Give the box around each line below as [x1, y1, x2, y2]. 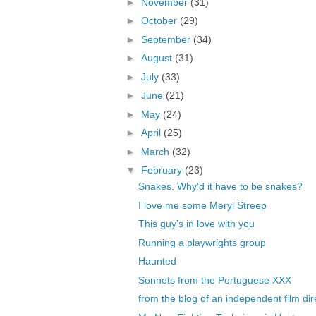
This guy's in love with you [138, 218, 255, 230]
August [140, 52, 175, 64]
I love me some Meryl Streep [138, 199, 267, 211]
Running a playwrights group [138, 236, 266, 248]
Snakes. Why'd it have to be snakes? [138, 181, 303, 193]
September [140, 33, 193, 45]
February [140, 164, 185, 176]
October [140, 15, 180, 27]
